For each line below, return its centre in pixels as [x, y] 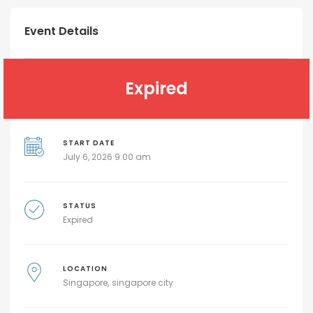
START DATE [88, 143]
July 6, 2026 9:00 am [107, 157]
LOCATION [85, 269]
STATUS [79, 206]
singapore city [142, 283]
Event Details [61, 31]
